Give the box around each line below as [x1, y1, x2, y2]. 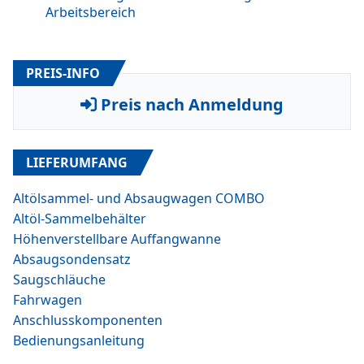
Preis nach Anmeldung [97, 93, 284, 115]
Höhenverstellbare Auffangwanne [13, 230, 221, 248]
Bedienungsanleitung [13, 331, 145, 349]
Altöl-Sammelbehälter [13, 210, 146, 227]
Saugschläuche [13, 271, 106, 288]
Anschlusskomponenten [13, 311, 162, 329]
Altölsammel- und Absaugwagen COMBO [13, 189, 265, 207]
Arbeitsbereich [45, 3, 136, 21]
